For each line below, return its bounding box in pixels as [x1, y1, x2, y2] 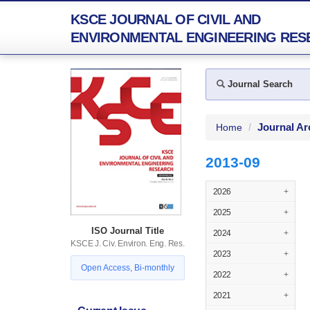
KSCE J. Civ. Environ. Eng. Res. [71, 239, 185, 249]
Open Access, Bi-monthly [81, 263, 174, 273]
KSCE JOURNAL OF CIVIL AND [71, 12, 261, 27]
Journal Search [225, 79, 293, 89]
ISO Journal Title [91, 226, 164, 237]
